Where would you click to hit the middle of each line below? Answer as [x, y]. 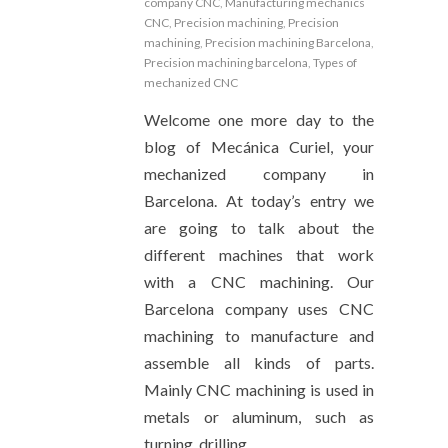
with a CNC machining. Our [259, 281]
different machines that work [259, 254]
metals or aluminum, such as [259, 416]
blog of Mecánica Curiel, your [259, 146]
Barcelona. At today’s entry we [259, 200]
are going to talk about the [259, 227]
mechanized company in [259, 173]
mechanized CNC [191, 82]
